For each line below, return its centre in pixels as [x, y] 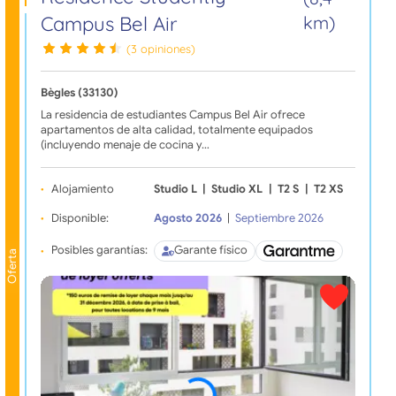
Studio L [175, 189]
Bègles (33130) [79, 92]
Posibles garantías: [99, 251]
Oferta [12, 266]
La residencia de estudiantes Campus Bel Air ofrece [172, 114]
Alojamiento [82, 189]
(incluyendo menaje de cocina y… [125, 145]
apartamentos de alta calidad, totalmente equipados [176, 129]
